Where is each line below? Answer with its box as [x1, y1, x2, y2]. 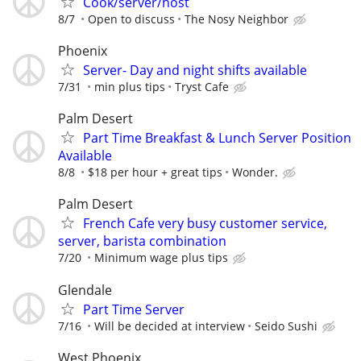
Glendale [58, 280, 112, 299]
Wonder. [232, 164, 278, 180]
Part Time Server [83, 300, 185, 318]
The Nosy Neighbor [185, 10, 288, 27]
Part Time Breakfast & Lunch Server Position [83, 129, 351, 147]
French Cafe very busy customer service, [83, 214, 327, 233]
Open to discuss [88, 10, 175, 27]
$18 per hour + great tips [88, 164, 222, 180]
